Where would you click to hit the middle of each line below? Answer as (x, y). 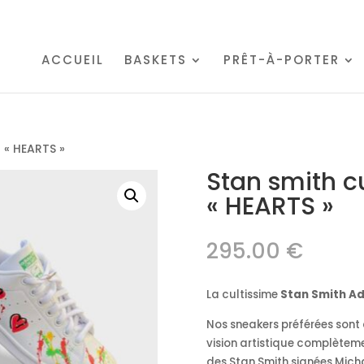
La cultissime (243, 294)
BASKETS (156, 59)
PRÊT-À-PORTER (282, 59)
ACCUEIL (73, 59)
